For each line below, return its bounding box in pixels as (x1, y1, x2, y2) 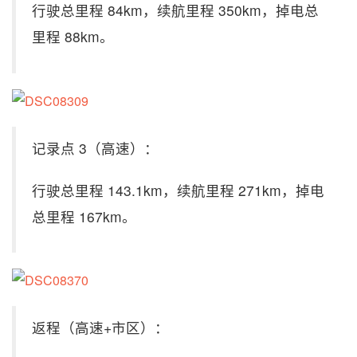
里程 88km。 (32, 26, 114, 47)
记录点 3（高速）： (32, 138, 159, 159)
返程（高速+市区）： (32, 317, 169, 338)
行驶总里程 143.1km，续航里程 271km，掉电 (32, 179, 324, 200)
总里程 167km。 (32, 206, 136, 226)
